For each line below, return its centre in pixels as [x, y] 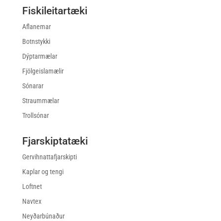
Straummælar [40, 100]
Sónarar [33, 86]
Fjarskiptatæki [55, 141]
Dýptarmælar [39, 56]
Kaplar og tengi [43, 171]
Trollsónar [35, 115]
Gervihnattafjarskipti [49, 157]
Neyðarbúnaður [43, 216]
